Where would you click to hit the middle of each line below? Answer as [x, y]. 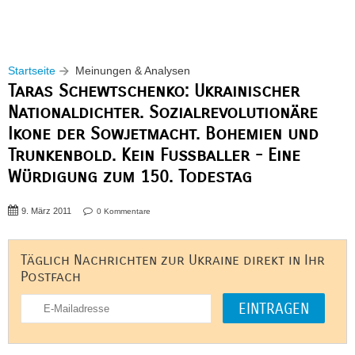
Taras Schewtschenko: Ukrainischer [154, 91]
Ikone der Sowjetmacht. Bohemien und [163, 134]
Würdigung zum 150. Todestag [130, 176]
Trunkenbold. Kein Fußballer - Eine [154, 155]
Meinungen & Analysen [133, 71]
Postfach [51, 277]
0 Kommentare [124, 211]
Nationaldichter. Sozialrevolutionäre [163, 112]
